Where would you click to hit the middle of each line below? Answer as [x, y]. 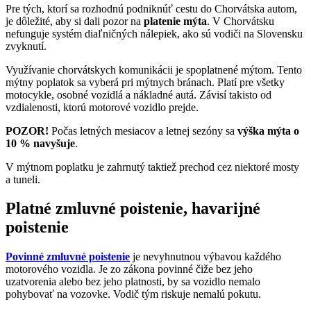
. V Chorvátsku [241, 21]
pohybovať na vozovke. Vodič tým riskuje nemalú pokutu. [135, 294]
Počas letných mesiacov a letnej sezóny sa [143, 131]
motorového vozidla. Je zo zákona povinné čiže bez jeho [129, 269]
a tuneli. [23, 179]
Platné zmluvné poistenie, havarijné [133, 209]
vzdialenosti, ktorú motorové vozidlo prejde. [103, 107]
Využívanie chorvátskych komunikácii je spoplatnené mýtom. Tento [154, 69]
